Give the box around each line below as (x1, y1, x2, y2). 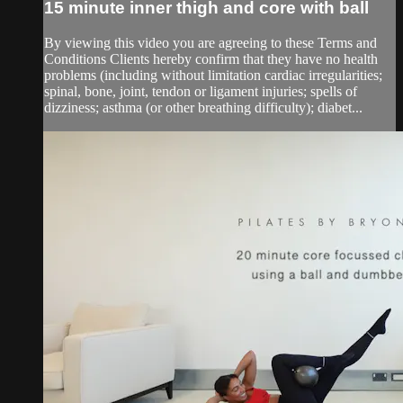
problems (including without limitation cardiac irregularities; (44, 67, 382, 83)
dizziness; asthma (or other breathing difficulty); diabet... (44, 99, 363, 115)
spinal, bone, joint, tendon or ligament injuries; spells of (44, 83, 357, 99)
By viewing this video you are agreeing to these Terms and (44, 34, 377, 50)
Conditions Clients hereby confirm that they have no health (44, 50, 378, 67)
